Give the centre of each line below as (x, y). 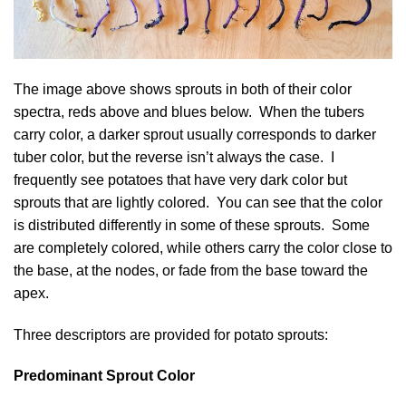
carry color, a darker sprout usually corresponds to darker (195, 134)
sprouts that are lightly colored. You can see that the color (198, 202)
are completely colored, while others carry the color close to (203, 247)
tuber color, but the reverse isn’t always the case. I (174, 157)
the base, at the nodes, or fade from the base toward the (191, 270)
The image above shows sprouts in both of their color (183, 89)
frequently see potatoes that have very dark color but (180, 179)
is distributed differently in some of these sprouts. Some (192, 225)
